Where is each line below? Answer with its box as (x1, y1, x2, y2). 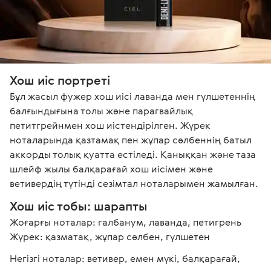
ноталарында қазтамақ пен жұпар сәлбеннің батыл (10, 132, 254, 146)
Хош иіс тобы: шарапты (10, 197, 148, 214)
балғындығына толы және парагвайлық (10, 103, 195, 117)
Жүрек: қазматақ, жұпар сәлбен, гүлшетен (10, 229, 210, 243)
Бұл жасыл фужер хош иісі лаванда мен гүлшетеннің (10, 89, 258, 103)
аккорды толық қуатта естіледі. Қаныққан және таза (10, 147, 258, 161)
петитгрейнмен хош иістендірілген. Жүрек (10, 118, 213, 132)
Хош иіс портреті (10, 71, 110, 88)
